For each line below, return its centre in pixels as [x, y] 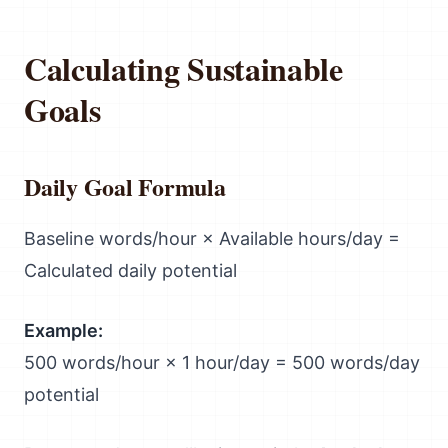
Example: [63, 330]
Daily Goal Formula [125, 186]
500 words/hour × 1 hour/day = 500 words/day [222, 362]
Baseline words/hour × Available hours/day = [212, 238]
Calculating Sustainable [183, 68]
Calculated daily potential [130, 270]
